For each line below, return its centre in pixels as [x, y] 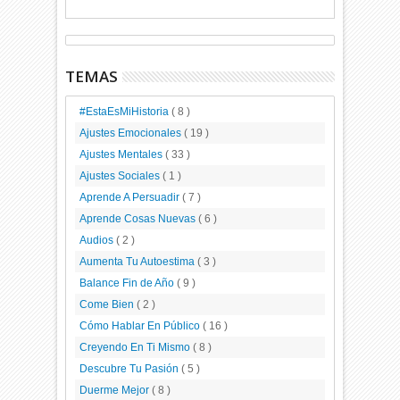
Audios [98, 241]
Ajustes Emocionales [132, 133]
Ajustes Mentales [123, 155]
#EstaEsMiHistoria [126, 112]
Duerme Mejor [116, 391]
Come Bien [108, 305]
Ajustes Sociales [121, 176]
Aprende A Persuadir [131, 198]
